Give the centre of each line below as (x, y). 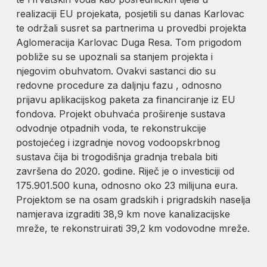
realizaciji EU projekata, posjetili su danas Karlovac (131, 13)
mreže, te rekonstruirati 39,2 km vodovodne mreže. (133, 228)
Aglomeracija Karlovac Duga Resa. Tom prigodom (129, 42)
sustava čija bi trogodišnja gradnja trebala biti (117, 156)
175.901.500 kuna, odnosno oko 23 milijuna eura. (127, 185)
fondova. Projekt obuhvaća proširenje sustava (121, 114)
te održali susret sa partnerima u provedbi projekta (131, 28)
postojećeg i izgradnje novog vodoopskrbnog (118, 142)
